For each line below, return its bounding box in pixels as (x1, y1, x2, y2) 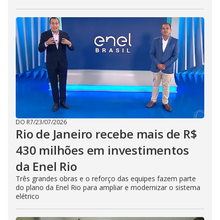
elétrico (16, 192, 39, 201)
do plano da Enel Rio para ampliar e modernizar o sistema (16, 183, 200, 192)
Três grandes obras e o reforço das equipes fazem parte (16, 174, 196, 183)
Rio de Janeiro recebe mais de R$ (16, 126, 197, 142)
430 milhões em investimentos (16, 142, 189, 158)
